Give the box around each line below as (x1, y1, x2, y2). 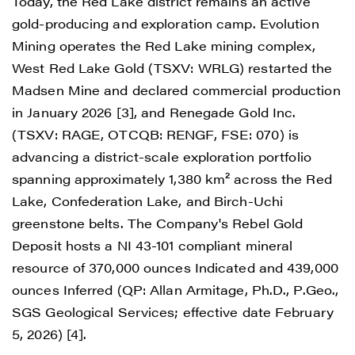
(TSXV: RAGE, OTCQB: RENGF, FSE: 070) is (12, 124, 299, 143)
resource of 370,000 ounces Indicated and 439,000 (12, 258, 338, 277)
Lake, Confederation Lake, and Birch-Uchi (12, 191, 284, 210)
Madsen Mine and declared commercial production (12, 80, 341, 99)
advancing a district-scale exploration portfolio (12, 147, 311, 166)
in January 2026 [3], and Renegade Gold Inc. (12, 102, 296, 121)
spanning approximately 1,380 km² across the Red (12, 169, 332, 188)
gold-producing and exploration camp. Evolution (12, 13, 319, 32)
